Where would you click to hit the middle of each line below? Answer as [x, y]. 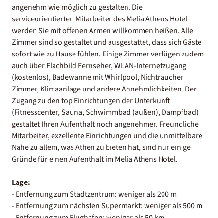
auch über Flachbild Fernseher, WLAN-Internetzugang [99, 65]
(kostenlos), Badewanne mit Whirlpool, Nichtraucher [98, 77]
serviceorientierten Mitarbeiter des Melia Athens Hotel [100, 19]
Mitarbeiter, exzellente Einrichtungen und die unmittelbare [107, 136]
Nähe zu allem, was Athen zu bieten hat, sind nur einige [101, 147]
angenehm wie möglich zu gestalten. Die [77, 7]
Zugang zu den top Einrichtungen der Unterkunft [91, 100]
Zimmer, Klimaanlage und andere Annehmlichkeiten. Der [104, 89]
